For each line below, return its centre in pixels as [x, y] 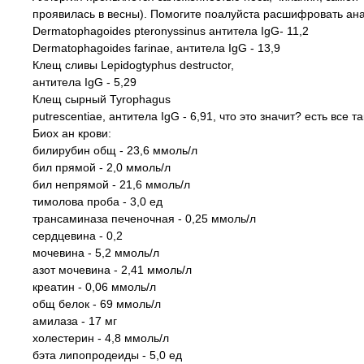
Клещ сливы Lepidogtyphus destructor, [133, 65]
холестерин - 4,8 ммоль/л [101, 338]
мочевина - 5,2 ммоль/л [96, 253]
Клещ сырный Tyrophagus [102, 99]
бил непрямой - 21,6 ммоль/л [111, 184]
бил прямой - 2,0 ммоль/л [102, 167]
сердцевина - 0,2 [78, 236]
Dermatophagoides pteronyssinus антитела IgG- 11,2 [171, 31]
